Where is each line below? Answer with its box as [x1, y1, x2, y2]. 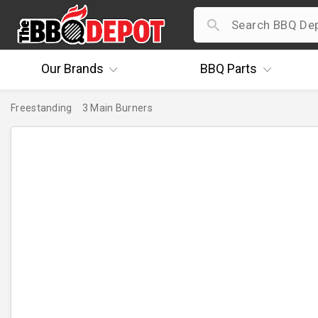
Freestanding [11, 102, 72, 114]
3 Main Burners [82, 102, 153, 114]
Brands [60, 61, 104, 76]
